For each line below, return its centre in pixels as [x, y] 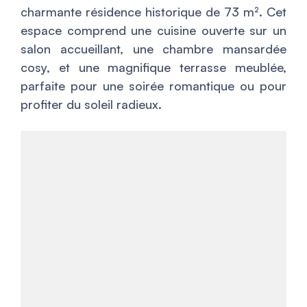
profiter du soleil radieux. [91, 104]
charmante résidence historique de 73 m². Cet [153, 12]
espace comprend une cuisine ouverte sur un [153, 30]
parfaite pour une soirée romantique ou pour [153, 86]
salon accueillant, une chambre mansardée [153, 49]
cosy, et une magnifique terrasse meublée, [153, 67]
